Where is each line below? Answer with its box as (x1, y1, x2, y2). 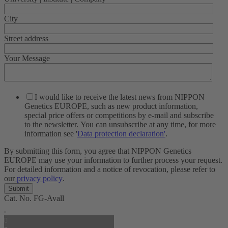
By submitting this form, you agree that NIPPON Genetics (4, 146, 191, 155)
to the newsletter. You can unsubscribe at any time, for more (24, 120, 216, 129)
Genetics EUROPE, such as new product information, (24, 101, 198, 110)
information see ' (24, 129, 77, 138)
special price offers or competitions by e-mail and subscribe (24, 110, 214, 120)
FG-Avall (34, 193, 64, 203)
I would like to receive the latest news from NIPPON (35, 92, 205, 101)
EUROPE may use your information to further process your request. (4, 155, 222, 164)
